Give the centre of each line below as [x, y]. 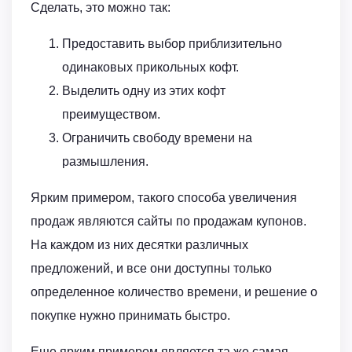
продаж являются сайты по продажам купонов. [169, 222]
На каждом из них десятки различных [139, 245]
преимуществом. [111, 115]
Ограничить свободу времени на [157, 138]
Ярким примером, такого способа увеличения [164, 198]
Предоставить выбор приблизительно [172, 44]
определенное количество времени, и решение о [174, 292]
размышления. [105, 162]
